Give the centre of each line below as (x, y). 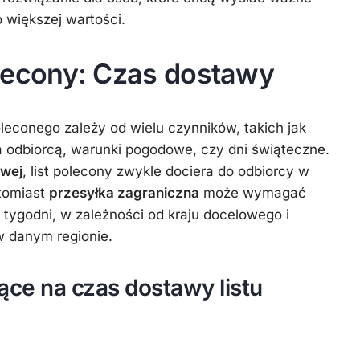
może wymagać (253, 193)
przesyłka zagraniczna (124, 193)
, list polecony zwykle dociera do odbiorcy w (166, 171)
